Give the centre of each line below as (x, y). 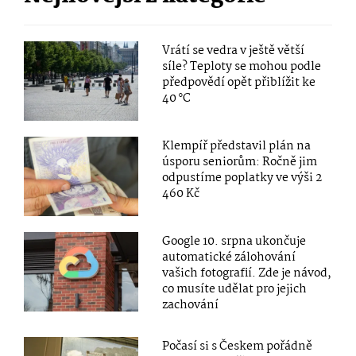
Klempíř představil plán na (237, 147)
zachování (191, 306)
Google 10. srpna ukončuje (234, 242)
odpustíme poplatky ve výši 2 (242, 178)
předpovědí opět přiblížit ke (239, 83)
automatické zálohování (229, 258)
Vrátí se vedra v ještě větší (234, 51)
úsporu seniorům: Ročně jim (240, 163)
